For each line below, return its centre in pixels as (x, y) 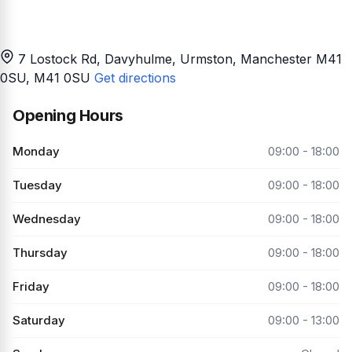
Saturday (39, 320)
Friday (31, 286)
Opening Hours (68, 115)
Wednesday (47, 218)
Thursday (40, 252)
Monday (36, 151)
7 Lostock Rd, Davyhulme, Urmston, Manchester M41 (180, 59)
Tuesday (37, 185)
